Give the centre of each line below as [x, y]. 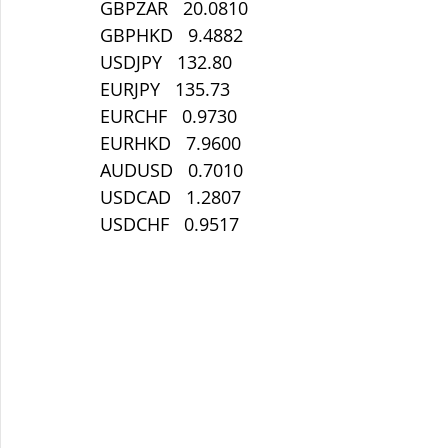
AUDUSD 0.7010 [171, 170]
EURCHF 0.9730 [168, 116]
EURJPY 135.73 [165, 89]
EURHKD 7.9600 [170, 143]
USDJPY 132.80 [166, 62]
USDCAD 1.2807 [170, 197]
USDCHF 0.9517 [169, 224]
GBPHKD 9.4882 [171, 35]
